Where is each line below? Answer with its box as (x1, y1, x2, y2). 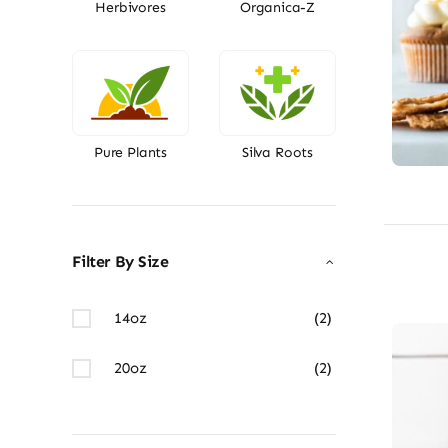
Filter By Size (71, 251, 169, 271)
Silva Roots (241, 143, 314, 161)
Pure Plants (93, 143, 168, 161)
